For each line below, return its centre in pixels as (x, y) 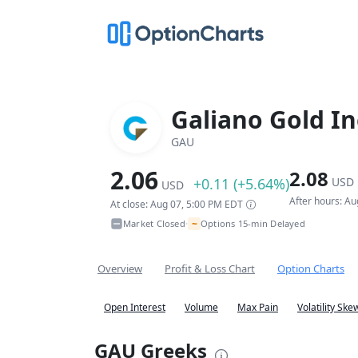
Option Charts (311, 268)
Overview (120, 268)
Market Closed (154, 223)
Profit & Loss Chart (210, 268)
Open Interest (135, 307)
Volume (201, 307)
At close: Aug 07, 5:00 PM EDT (177, 204)
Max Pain (258, 307)
